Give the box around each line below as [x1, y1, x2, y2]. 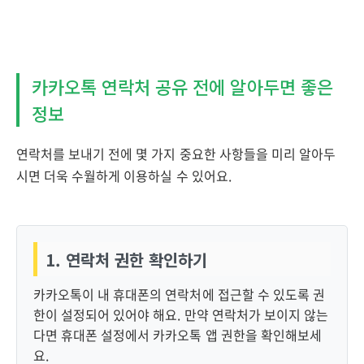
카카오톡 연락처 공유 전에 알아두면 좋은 [32, 73, 333, 99]
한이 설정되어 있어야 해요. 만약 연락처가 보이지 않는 [33, 305, 328, 324]
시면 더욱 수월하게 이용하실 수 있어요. [16, 166, 232, 185]
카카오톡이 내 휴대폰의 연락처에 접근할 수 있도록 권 [33, 284, 325, 304]
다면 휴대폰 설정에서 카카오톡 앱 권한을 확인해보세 [33, 325, 322, 344]
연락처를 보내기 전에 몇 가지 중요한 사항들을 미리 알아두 [16, 144, 336, 163]
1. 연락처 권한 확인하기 [45, 248, 208, 271]
